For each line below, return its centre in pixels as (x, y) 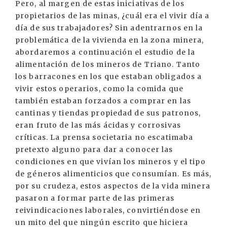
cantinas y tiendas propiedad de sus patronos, (108, 113)
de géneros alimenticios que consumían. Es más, (113, 174)
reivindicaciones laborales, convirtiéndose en (108, 210)
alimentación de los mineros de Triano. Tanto (108, 64)
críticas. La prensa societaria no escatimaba (104, 137)
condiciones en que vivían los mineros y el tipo (110, 162)
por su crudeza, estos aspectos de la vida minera (113, 186)
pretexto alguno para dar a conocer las (94, 149)
